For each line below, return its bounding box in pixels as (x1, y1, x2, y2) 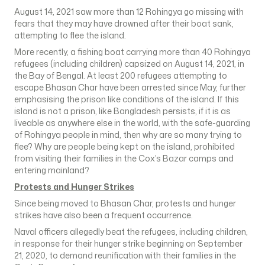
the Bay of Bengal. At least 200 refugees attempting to (14, 70, 227, 81)
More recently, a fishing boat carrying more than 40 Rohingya (14, 46, 251, 57)
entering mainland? (14, 164, 89, 176)
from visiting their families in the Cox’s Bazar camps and (14, 153, 234, 164)
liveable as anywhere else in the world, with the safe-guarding (14, 117, 250, 128)
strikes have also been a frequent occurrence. (14, 209, 193, 221)
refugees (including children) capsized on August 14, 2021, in (14, 58, 244, 69)
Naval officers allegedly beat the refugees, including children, (14, 226, 248, 237)
